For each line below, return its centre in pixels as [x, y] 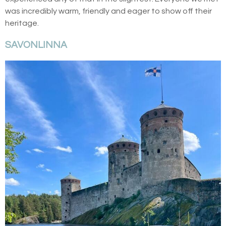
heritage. [22, 23]
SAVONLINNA [36, 45]
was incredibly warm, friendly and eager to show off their [108, 11]
